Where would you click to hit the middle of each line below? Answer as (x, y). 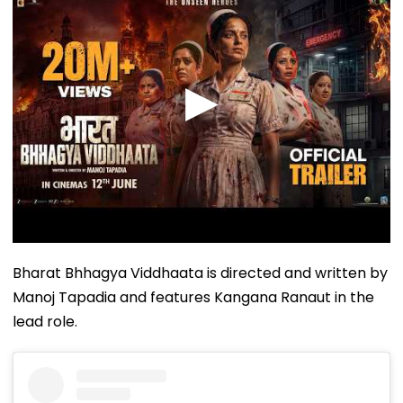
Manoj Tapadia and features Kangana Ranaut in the (193, 297)
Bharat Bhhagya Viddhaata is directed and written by (200, 273)
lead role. (45, 321)
